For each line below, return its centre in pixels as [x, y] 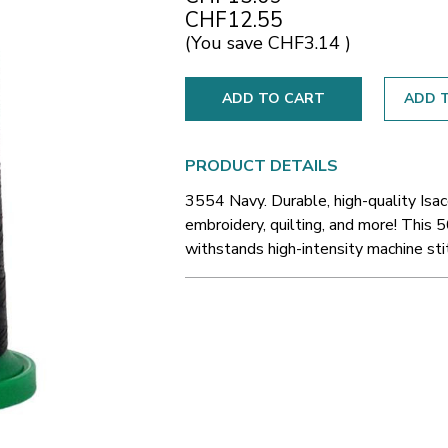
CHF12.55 [234, 20]
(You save [224, 43]
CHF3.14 [306, 43]
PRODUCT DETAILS [261, 165]
